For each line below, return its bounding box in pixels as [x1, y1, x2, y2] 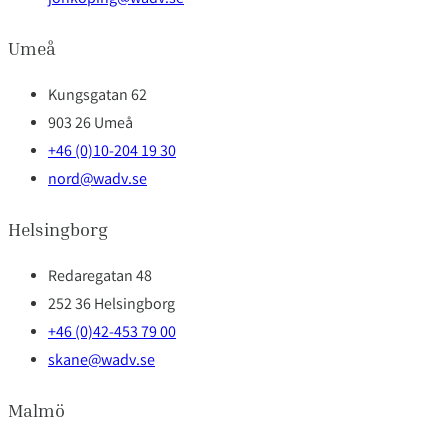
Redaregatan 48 [48, 266, 152, 290]
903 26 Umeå [48, 113, 133, 137]
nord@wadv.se [48, 169, 147, 193]
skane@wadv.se [48, 350, 155, 374]
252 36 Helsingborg [48, 294, 175, 318]
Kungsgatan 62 [48, 85, 147, 109]
